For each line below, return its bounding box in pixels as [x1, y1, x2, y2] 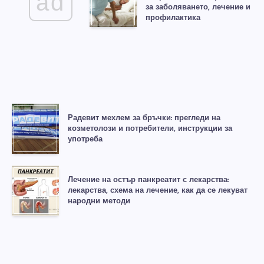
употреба [68, 135, 103, 143]
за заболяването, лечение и [146, 3, 251, 11]
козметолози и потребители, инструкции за [68, 124, 232, 133]
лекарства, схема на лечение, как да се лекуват [68, 186, 247, 194]
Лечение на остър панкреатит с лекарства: [68, 176, 229, 184]
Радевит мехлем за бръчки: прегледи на [68, 114, 220, 122]
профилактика [146, 14, 201, 22]
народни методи [68, 197, 130, 205]
